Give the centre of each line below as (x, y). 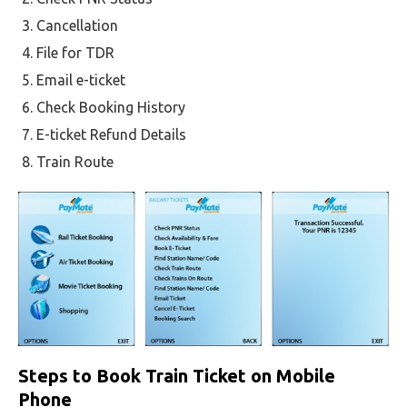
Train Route (75, 162)
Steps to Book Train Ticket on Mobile (177, 375)
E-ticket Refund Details (111, 134)
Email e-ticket (81, 80)
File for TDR (75, 53)
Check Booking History (111, 107)
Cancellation (77, 25)
